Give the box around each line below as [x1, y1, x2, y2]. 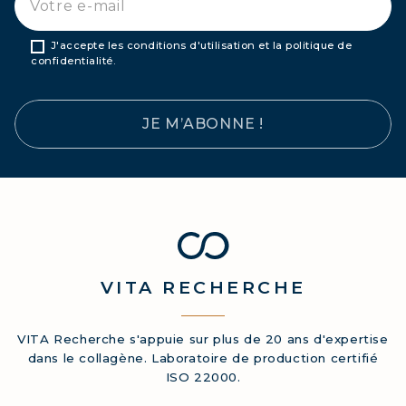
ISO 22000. [165, 369, 241, 384]
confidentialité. [31, 53, 115, 67]
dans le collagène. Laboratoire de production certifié [27, 350, 379, 365]
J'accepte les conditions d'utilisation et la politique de [50, 38, 352, 52]
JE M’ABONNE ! [142, 114, 264, 132]
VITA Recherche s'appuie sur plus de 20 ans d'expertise [17, 331, 389, 346]
